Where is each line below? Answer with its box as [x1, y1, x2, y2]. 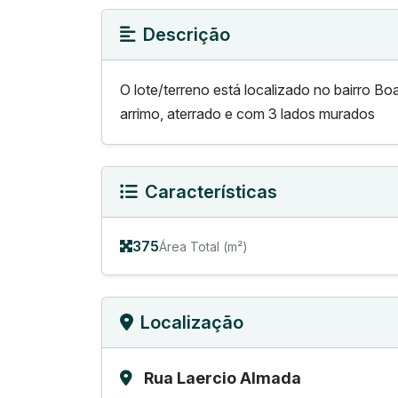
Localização [140, 312, 243, 333]
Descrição [143, 24, 230, 45]
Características [145, 181, 277, 203]
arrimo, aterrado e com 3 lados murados [120, 105, 375, 123]
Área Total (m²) [159, 238, 248, 254]
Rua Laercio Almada [144, 369, 301, 387]
